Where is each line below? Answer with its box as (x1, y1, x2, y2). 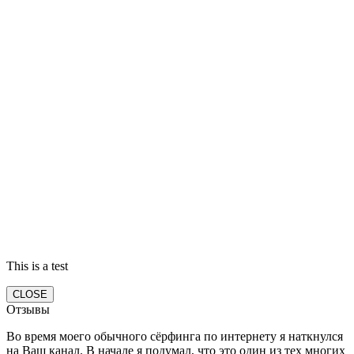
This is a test (6, 259, 68, 273)
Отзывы (6, 303, 50, 317)
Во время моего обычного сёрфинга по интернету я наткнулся (6, 330, 343, 344)
